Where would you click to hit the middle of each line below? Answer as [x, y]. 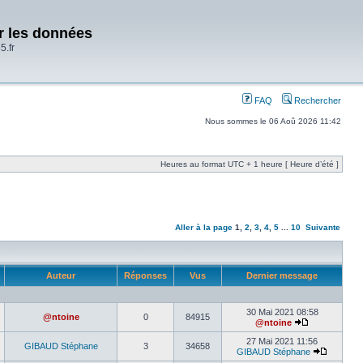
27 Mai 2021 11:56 [282, 341]
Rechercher [316, 100]
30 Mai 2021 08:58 [282, 312]
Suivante [323, 227]
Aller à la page [204, 227]
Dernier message [282, 275]
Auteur [61, 275]
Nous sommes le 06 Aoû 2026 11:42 [273, 121]
